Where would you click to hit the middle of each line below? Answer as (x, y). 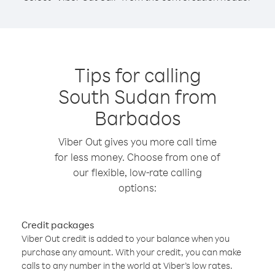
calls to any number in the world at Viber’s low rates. (127, 265)
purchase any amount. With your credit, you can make (131, 252)
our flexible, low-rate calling (137, 172)
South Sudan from (137, 96)
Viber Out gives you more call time (137, 141)
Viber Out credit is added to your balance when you (126, 238)
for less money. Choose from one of (137, 157)
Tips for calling (137, 75)
